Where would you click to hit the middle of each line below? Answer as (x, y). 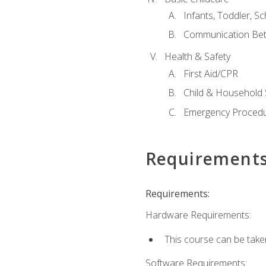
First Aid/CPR (210, 73)
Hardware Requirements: (198, 215)
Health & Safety (197, 57)
